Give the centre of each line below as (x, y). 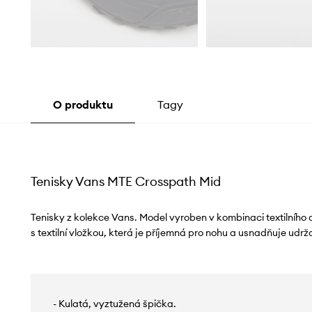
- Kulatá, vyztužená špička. (114, 303)
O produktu (83, 104)
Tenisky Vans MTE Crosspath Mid (125, 181)
